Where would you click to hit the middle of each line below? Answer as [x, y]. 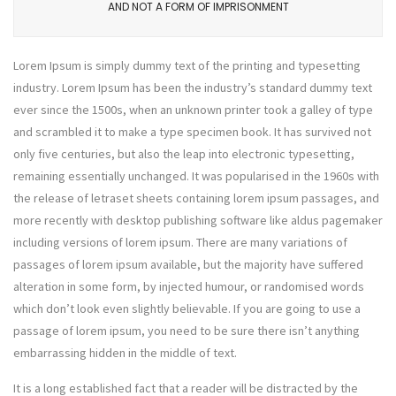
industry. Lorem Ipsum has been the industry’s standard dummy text [193, 88]
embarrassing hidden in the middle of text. [125, 353]
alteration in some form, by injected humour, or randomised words [189, 286]
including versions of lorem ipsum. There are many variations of [180, 242]
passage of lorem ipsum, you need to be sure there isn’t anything [187, 331]
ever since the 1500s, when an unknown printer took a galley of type [193, 110]
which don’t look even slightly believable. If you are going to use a [187, 308]
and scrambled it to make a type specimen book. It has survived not [192, 132]
